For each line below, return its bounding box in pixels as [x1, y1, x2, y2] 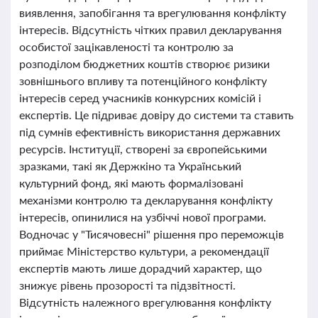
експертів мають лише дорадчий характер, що [19, 261, 262, 275]
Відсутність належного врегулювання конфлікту [19, 295, 271, 309]
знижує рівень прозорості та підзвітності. [19, 278, 236, 292]
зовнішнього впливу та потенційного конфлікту [19, 74, 267, 87]
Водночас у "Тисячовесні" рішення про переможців [19, 227, 284, 241]
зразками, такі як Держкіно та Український [19, 159, 241, 172]
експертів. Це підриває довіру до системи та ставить [19, 108, 295, 121]
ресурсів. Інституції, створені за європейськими [19, 142, 267, 155]
